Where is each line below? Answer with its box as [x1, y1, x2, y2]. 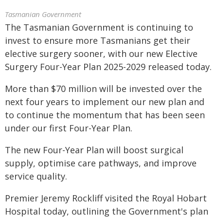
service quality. [5, 170, 67, 182]
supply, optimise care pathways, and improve [5, 157, 197, 169]
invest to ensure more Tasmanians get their [5, 35, 190, 46]
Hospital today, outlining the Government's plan [5, 205, 208, 217]
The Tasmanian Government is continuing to [5, 21, 193, 33]
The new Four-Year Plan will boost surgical [5, 144, 183, 156]
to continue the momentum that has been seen [5, 109, 205, 121]
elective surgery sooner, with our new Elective [5, 48, 198, 59]
